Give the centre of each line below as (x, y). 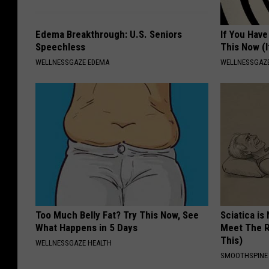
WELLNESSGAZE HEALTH (74, 243)
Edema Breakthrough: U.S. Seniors (109, 34)
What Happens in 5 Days (86, 227)
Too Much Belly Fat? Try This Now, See (117, 215)
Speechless (60, 47)
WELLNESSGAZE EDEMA (72, 62)
